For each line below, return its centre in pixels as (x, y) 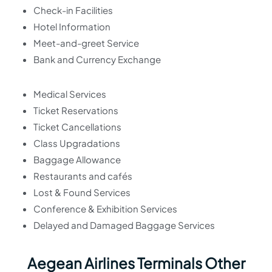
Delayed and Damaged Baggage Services (124, 225)
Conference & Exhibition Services (105, 209)
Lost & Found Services (82, 192)
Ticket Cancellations (77, 127)
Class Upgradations (77, 143)
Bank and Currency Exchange (97, 59)
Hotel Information (72, 26)
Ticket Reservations (76, 110)
